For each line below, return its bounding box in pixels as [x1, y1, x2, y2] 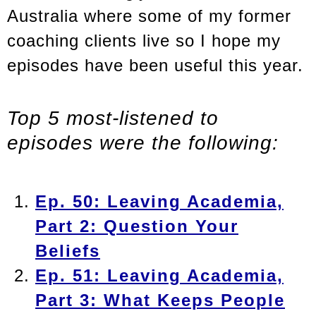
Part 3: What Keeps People [35, 291, 285, 310]
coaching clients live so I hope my [7, 30, 281, 50]
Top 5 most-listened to [7, 107, 219, 130]
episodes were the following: [7, 132, 279, 154]
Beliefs [35, 241, 100, 261]
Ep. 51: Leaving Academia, [35, 266, 284, 286]
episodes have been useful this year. [7, 55, 303, 75]
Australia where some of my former [7, 6, 291, 25]
